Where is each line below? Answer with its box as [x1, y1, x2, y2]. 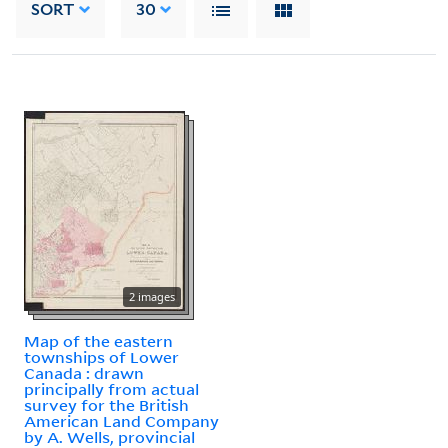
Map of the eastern [24, 330, 173, 351]
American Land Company [24, 410, 219, 431]
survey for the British [24, 394, 189, 415]
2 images [129, 288, 175, 304]
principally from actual [24, 378, 199, 399]
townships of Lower [24, 346, 179, 367]
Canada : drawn [24, 362, 144, 383]
